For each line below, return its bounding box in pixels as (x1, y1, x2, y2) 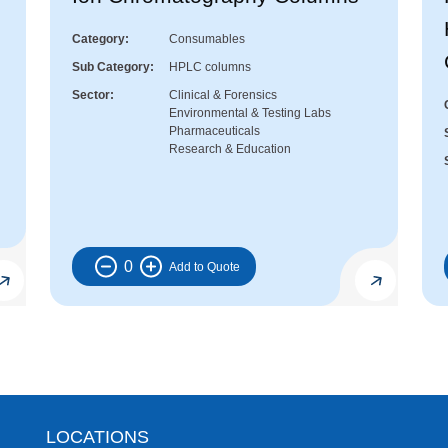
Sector (72, 88, 110, 103)
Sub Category (72, 60, 150, 75)
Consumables (169, 32, 245, 47)
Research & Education (169, 142, 291, 157)
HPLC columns (169, 60, 251, 75)
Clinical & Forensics (169, 88, 277, 103)
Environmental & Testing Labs (169, 106, 331, 121)
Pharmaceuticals (169, 124, 260, 139)
